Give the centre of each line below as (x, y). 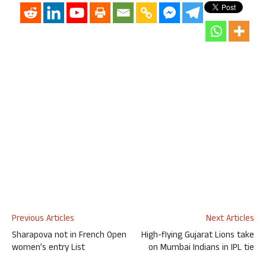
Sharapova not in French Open (69, 236)
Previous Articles (43, 219)
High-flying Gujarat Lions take (198, 236)
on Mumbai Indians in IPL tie (201, 248)
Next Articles (230, 219)
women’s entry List (48, 248)
